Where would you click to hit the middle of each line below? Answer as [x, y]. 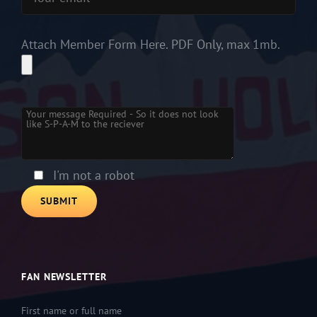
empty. [40, 171]
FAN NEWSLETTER [64, 276]
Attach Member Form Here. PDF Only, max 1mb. [151, 45]
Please [40, 91]
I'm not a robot [94, 175]
